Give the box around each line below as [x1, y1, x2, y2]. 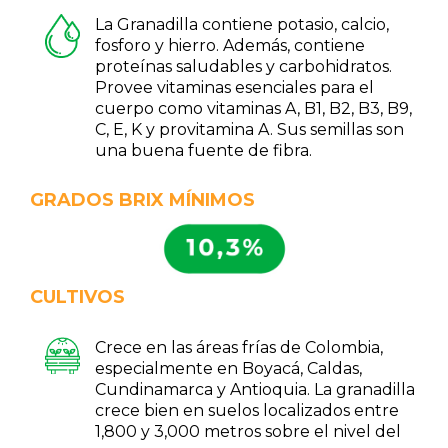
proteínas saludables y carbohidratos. [94, 57, 392, 76]
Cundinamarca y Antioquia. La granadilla [94, 380, 415, 399]
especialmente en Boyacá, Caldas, [94, 359, 362, 378]
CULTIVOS [30, 286, 125, 308]
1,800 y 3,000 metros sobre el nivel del [94, 422, 401, 441]
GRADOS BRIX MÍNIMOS [30, 189, 255, 211]
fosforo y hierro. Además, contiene [94, 36, 365, 55]
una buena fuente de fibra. [94, 141, 312, 160]
